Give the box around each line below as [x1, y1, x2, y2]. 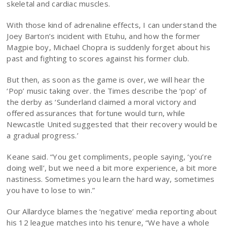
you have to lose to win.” [7, 185, 95, 195]
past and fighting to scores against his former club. [7, 53, 190, 63]
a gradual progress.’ [7, 130, 79, 140]
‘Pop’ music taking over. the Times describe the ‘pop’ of [7, 86, 207, 96]
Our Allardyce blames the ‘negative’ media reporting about [7, 206, 217, 216]
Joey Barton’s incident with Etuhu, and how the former [7, 31, 201, 41]
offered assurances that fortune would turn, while [7, 108, 185, 118]
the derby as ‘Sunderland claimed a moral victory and [7, 97, 197, 107]
